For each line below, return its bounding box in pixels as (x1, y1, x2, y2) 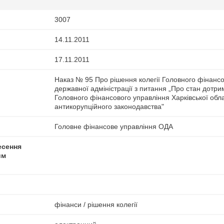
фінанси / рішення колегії (54, 200, 137, 208)
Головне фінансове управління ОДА (54, 122, 173, 130)
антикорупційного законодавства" (54, 102, 164, 110)
